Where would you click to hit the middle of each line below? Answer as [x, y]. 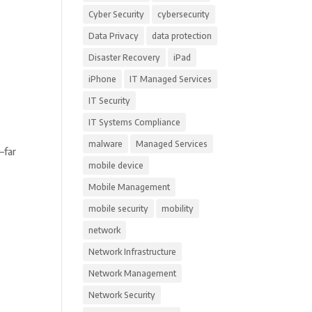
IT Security [110, 101]
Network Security [122, 295]
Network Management [133, 273]
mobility [178, 209]
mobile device [116, 165]
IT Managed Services [171, 79]
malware [106, 144]
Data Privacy [114, 36]
